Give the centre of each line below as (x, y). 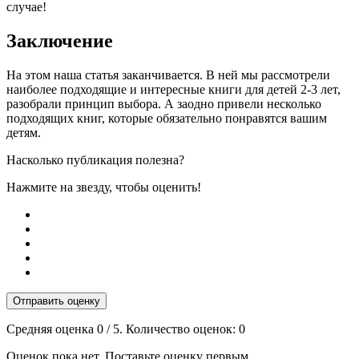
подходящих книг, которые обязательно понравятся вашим (167, 119)
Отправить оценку (56, 301)
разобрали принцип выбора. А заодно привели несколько (164, 104)
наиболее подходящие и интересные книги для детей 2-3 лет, (173, 90)
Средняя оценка (52, 329)
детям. (24, 133)
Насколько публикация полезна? (95, 160)
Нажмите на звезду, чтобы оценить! (104, 188)
